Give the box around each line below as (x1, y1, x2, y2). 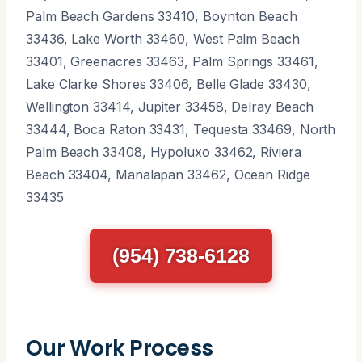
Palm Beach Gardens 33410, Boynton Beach (26, 7, 297, 24)
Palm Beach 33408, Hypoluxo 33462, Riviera (26, 143, 301, 160)
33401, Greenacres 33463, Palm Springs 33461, (26, 53, 318, 69)
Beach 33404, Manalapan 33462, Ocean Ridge (26, 166, 310, 183)
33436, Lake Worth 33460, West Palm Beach (26, 30, 300, 47)
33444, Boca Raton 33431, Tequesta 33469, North (26, 120, 336, 137)
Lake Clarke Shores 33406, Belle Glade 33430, (26, 75, 311, 92)
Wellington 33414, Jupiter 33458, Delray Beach (26, 98, 314, 115)
